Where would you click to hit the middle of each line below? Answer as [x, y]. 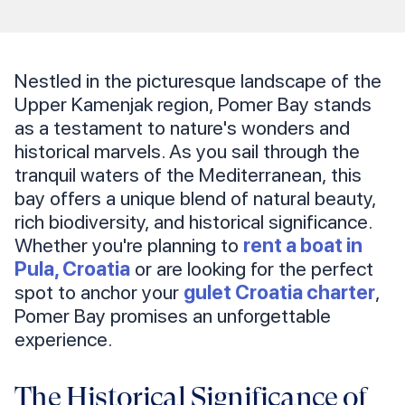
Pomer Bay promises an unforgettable [173, 316]
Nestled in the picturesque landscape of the [198, 81]
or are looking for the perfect [252, 269]
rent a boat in [303, 245]
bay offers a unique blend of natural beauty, [195, 198]
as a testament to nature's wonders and [182, 128]
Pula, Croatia [72, 269]
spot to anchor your [99, 292]
